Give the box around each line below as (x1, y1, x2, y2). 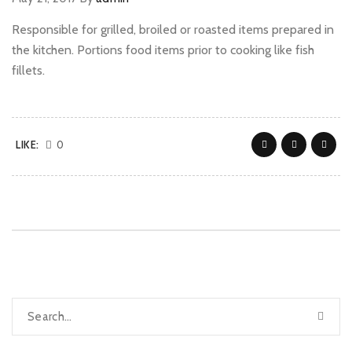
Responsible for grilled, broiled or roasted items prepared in (12, 22, 334, 37)
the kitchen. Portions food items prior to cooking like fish (12, 42, 314, 57)
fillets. (12, 63, 45, 78)
